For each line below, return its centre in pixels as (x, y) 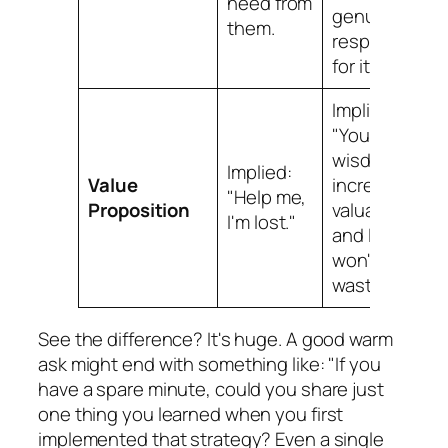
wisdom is (373, 160)
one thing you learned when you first (191, 413)
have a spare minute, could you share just (211, 388)
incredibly (373, 185)
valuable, (369, 210)
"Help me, (267, 197)
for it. (353, 66)
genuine (367, 16)
